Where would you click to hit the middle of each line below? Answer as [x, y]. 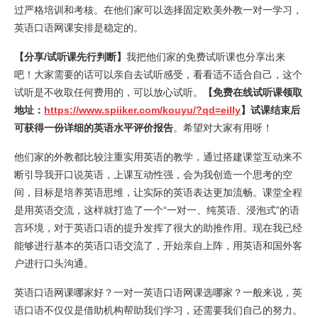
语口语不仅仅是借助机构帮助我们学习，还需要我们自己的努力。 [158, 310]
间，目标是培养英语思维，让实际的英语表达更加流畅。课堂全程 [158, 192]
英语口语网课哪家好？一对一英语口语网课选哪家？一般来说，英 [158, 292]
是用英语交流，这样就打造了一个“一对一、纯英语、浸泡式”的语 [157, 210]
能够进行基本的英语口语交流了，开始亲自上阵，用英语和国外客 [158, 246]
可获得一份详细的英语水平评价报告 [94, 128]
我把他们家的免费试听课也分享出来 [206, 57]
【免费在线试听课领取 [253, 92]
